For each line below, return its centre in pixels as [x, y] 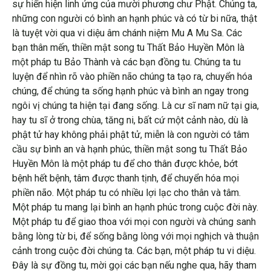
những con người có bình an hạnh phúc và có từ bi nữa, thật [135, 18]
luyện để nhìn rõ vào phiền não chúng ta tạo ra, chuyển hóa [132, 76]
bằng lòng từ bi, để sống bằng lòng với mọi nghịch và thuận [135, 236]
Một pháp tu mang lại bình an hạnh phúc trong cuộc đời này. [135, 207]
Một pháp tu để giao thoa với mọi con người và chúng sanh [134, 221]
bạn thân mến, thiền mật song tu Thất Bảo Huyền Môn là [128, 47]
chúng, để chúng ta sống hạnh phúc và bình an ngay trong [130, 91]
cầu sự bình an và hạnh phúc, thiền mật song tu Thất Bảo [130, 149]
